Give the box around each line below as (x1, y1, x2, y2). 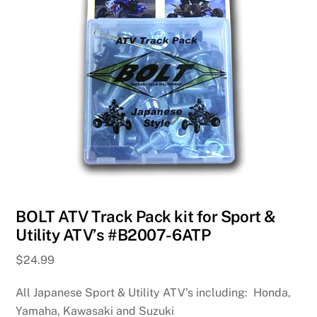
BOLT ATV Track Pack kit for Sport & (16, 207, 276, 226)
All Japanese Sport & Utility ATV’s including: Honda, (16, 285, 292, 299)
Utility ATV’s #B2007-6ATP (16, 225, 211, 244)
